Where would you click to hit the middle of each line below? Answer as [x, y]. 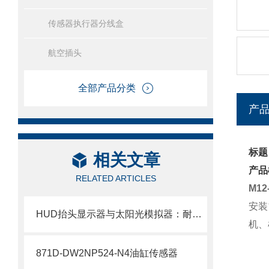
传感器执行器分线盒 [86, 23]
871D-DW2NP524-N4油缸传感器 [107, 253]
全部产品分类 [107, 88]
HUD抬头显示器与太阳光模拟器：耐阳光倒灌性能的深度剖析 [197, 214]
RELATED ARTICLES [116, 178]
